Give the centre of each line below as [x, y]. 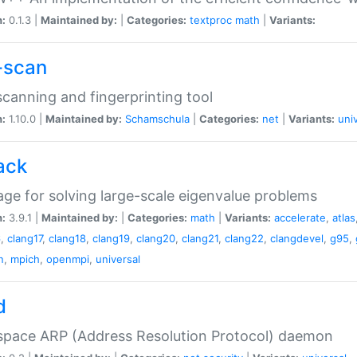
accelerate [300, 217]
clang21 [200, 238]
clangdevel [297, 238]
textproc [211, 20]
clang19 [111, 238]
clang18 [67, 238]
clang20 [156, 238]
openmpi [68, 259]
